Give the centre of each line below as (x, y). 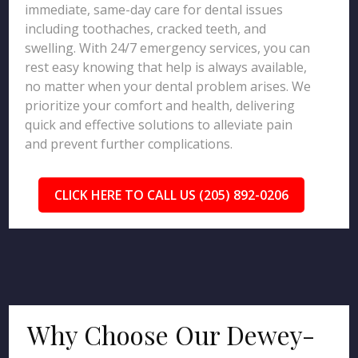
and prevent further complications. (129, 144)
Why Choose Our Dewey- (171, 334)
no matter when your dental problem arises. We (168, 86)
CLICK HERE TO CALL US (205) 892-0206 (171, 195)
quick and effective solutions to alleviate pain (159, 125)
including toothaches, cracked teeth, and (146, 29)
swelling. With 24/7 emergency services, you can (168, 48)
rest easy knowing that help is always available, (166, 67)
